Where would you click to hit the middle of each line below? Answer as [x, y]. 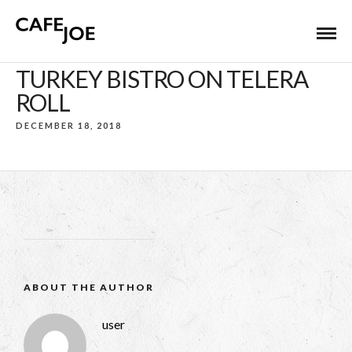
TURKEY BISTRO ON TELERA [162, 79]
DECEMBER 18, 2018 [69, 125]
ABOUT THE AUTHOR [89, 287]
